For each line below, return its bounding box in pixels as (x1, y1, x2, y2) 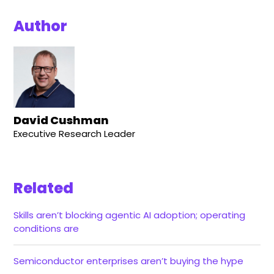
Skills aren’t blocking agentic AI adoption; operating (13, 208, 246, 221)
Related (13, 177, 74, 198)
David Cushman (13, 112, 109, 128)
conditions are (13, 221, 82, 235)
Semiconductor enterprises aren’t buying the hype (13, 254, 244, 267)
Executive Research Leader (13, 127, 136, 140)
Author (13, 15, 68, 36)
